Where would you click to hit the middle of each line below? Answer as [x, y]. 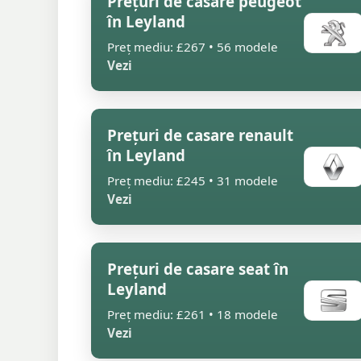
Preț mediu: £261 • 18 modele [193, 314]
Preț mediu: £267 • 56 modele [193, 47]
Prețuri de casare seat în [198, 269]
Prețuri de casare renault [200, 135]
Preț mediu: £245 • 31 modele [193, 180]
